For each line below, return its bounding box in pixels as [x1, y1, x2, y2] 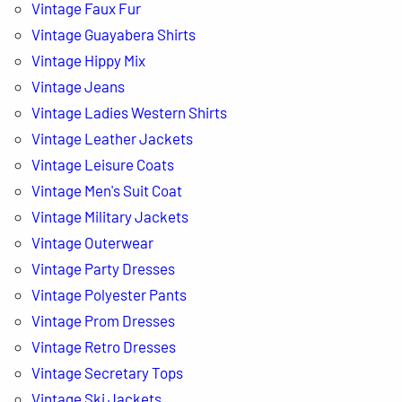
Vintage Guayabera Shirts [31, 24, 196, 43]
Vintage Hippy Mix [31, 50, 145, 69]
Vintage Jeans [31, 76, 125, 95]
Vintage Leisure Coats [31, 154, 174, 173]
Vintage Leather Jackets [31, 128, 193, 147]
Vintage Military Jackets [31, 206, 188, 225]
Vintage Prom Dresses [31, 310, 175, 329]
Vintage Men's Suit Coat [31, 180, 182, 199]
